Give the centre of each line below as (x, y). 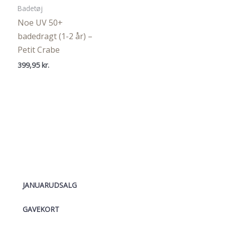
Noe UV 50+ (40, 22)
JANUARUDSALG (50, 185)
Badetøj (30, 9)
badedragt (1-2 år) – (55, 36)
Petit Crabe (39, 49)
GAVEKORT (41, 209)
